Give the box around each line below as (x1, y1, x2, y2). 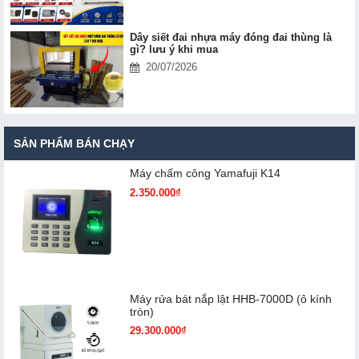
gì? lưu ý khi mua (129, 43, 218, 56)
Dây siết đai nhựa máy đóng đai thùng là (129, 31, 332, 44)
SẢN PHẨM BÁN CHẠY (14, 137, 135, 151)
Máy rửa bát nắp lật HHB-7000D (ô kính (129, 292, 332, 305)
